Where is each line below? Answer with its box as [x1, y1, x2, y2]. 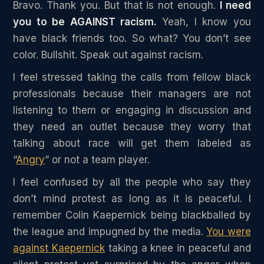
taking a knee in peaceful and [105, 242, 251, 254]
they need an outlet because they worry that [13, 120, 251, 133]
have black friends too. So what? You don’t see [13, 32, 251, 44]
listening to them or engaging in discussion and [13, 104, 251, 116]
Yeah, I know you [157, 15, 251, 28]
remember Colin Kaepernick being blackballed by [13, 209, 251, 221]
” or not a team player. [45, 153, 150, 166]
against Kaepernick [13, 242, 105, 254]
